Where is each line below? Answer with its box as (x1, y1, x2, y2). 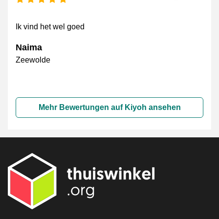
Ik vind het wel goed (16, 22, 85, 31)
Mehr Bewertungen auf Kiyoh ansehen (38, 103, 181, 112)
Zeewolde (16, 56, 50, 65)
